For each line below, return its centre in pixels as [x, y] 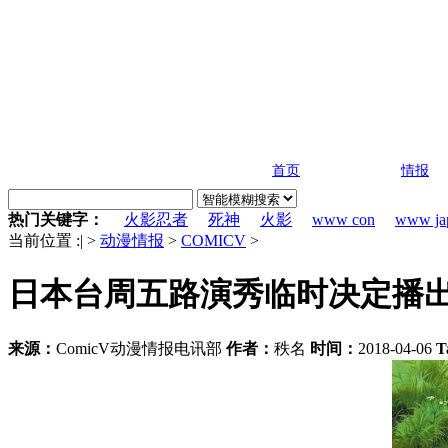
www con [343, 219]
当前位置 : [44, 240]
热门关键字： [56, 219]
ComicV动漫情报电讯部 [141, 348]
